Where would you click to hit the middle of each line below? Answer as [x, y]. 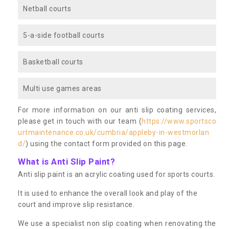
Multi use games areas [62, 88]
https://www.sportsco [179, 121]
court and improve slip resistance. [76, 204]
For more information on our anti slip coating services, [117, 110]
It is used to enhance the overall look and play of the [108, 193]
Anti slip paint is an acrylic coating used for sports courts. [117, 174]
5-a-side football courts [64, 35]
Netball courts [47, 8]
